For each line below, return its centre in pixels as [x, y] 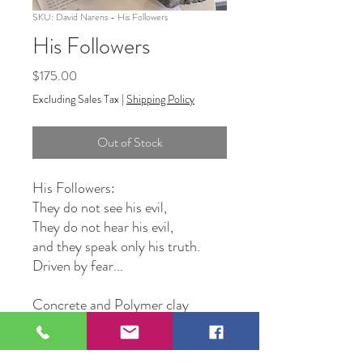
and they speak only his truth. [116, 246]
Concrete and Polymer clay [111, 305]
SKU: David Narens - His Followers [100, 17]
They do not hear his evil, [103, 227]
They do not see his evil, [100, 207]
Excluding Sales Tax [76, 99]
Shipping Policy [160, 99]
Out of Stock [130, 142]
